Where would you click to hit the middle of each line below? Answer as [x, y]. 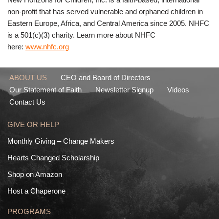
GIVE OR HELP [33, 125]
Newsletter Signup [124, 90]
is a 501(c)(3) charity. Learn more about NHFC [81, 35]
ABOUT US [28, 78]
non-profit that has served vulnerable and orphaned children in [105, 12]
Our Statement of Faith [45, 90]
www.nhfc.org [47, 47]
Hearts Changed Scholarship [53, 158]
